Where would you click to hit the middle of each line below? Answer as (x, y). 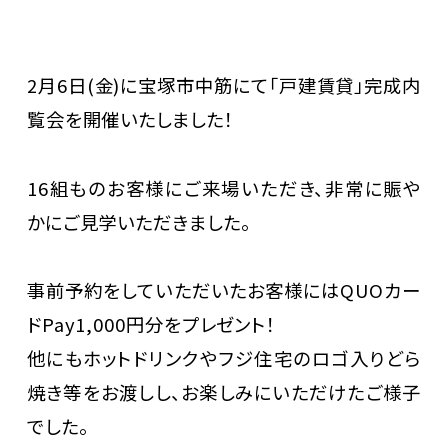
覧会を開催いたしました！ (130, 119)
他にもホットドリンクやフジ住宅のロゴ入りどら (224, 358)
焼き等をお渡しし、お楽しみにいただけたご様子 (224, 392)
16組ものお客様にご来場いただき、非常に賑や (224, 187)
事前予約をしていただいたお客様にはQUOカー (224, 290)
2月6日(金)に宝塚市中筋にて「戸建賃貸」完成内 (224, 85)
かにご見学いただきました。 (138, 221)
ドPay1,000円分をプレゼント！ (151, 324)
